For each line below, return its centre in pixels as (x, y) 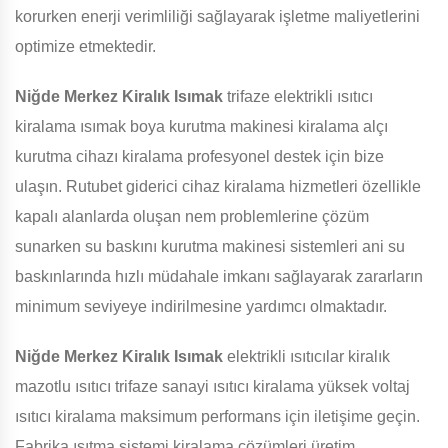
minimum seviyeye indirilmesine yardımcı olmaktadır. (201, 307)
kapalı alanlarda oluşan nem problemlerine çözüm (192, 217)
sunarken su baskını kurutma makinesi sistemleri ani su (210, 247)
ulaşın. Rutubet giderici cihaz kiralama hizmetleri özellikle (218, 187)
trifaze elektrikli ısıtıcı (298, 97)
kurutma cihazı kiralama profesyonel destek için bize (199, 157)
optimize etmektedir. (85, 47)
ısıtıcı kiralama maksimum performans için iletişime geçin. (217, 417)
